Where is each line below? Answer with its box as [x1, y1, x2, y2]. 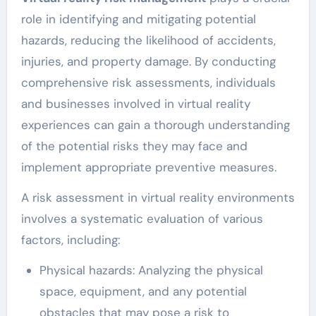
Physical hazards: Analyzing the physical [39, 262, 263, 279]
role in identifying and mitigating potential [20, 11, 256, 28]
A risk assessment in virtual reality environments [20, 190, 295, 206]
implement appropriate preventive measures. [20, 159, 276, 176]
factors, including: [20, 232, 120, 248]
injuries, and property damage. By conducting [20, 54, 276, 70]
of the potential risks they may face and [20, 138, 248, 154]
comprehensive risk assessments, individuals [20, 75, 276, 91]
